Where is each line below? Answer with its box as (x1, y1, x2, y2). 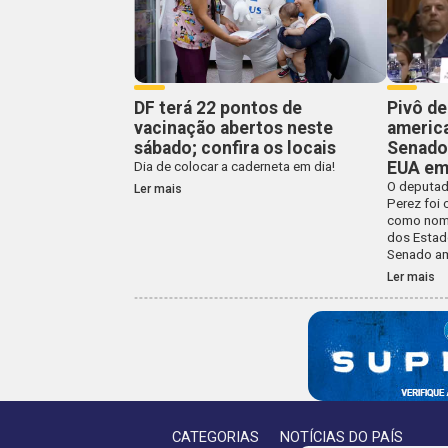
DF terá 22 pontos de (134, 98, 303, 119)
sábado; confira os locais (134, 138, 337, 159)
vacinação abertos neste (134, 118, 334, 139)
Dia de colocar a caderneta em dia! (134, 159, 336, 175)
